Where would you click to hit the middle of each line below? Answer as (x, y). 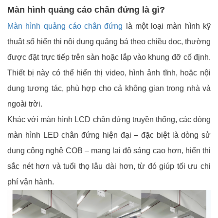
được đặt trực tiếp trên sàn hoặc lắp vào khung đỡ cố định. (109, 57)
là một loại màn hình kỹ (168, 26)
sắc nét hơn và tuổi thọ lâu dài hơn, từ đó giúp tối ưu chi (109, 166)
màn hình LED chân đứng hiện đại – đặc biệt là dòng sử (109, 135)
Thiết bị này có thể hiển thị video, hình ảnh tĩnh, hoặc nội (109, 73)
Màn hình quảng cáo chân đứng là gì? (86, 9)
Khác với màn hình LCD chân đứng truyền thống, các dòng (109, 119)
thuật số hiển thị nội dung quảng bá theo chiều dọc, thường (109, 41)
